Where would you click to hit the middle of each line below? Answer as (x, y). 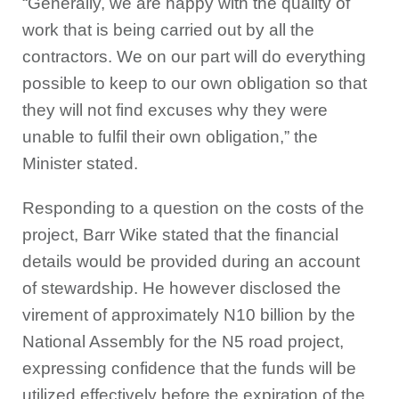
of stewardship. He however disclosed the (182, 289)
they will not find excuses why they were (175, 110)
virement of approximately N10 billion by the (189, 315)
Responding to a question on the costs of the (193, 208)
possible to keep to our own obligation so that (195, 84)
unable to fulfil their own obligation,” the (170, 137)
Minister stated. (80, 164)
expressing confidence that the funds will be (189, 369)
